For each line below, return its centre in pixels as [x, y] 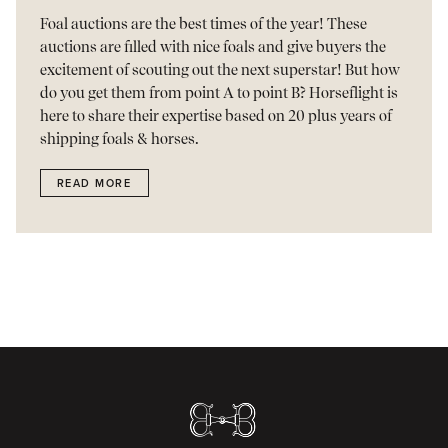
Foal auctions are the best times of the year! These [203, 24]
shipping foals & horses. [119, 139]
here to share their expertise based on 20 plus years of [215, 116]
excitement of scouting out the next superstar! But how [219, 70]
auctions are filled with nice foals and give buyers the [212, 47]
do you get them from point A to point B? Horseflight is [218, 93]
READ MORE [94, 183]
